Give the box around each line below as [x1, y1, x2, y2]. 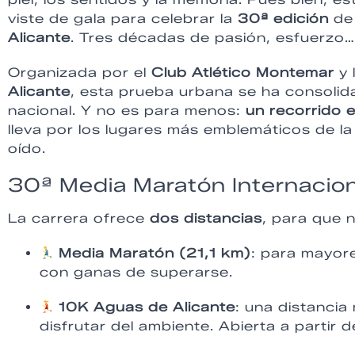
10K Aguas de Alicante [59, 299, 236, 315]
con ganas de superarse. [40, 264, 233, 280]
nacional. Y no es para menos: [8, 102, 246, 118]
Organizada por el [8, 64, 151, 80]
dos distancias [150, 210, 262, 226]
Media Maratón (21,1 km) [59, 245, 252, 261]
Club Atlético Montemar [151, 64, 334, 80]
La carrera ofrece [8, 210, 150, 226]
